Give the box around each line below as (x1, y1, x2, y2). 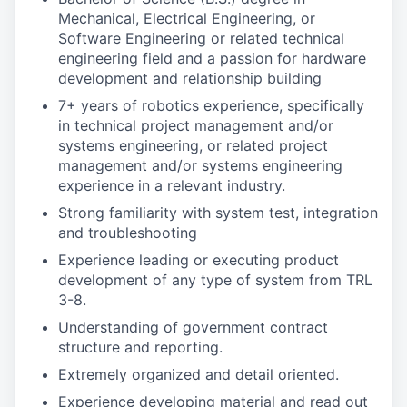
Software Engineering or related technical (58, 29, 344, 47)
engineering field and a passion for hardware (58, 49, 366, 67)
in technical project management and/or (58, 116, 333, 134)
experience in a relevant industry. (58, 176, 285, 194)
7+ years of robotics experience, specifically (58, 96, 364, 114)
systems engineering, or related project (58, 136, 328, 154)
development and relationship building (58, 69, 322, 87)
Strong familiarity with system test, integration (58, 203, 378, 222)
